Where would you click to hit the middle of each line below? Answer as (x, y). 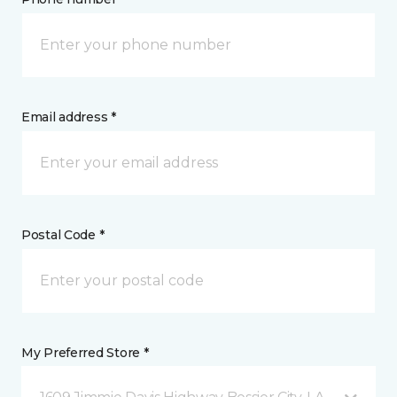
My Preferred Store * (85, 353)
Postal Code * (63, 235)
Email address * (69, 117)
